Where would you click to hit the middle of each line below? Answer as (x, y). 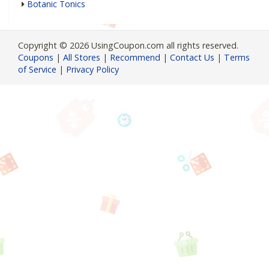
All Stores (82, 58)
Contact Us (192, 58)
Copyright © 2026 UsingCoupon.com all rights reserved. (128, 46)
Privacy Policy (92, 70)
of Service (37, 70)
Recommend (135, 58)
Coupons (36, 58)
